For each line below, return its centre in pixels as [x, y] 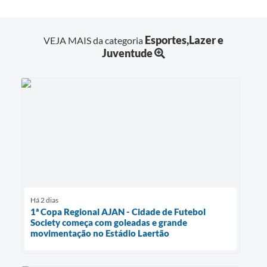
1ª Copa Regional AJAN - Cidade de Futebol [118, 211]
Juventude [127, 53]
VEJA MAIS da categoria [94, 40]
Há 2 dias [44, 200]
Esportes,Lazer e [184, 40]
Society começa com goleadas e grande [109, 222]
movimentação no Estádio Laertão [100, 233]
